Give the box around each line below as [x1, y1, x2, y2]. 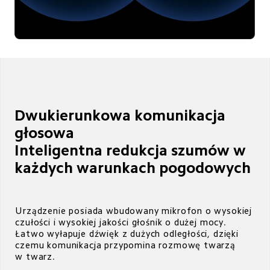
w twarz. [15, 251, 55, 261]
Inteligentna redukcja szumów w [14, 142, 250, 159]
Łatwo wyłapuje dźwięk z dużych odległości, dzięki [15, 228, 242, 238]
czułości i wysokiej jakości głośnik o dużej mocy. [15, 217, 230, 227]
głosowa [14, 125, 75, 141]
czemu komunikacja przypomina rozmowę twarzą [15, 240, 239, 250]
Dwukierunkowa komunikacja [14, 107, 230, 124]
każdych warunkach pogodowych [14, 160, 255, 176]
